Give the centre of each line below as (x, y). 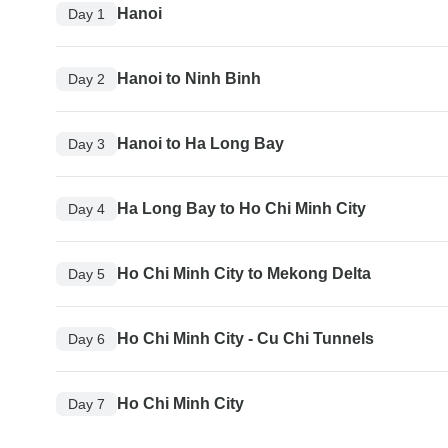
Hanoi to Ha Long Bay (200, 144)
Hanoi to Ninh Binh (189, 79)
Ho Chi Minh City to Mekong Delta (244, 274)
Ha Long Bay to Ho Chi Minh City (241, 209)
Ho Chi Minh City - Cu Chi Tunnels (245, 339)
